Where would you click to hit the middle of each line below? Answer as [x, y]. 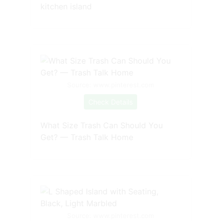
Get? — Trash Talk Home [87, 137]
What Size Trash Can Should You [101, 125]
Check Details [110, 102]
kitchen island [66, 6]
